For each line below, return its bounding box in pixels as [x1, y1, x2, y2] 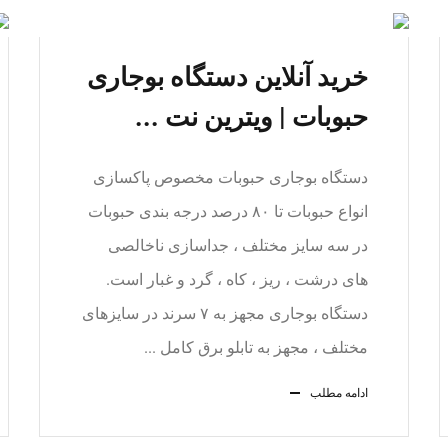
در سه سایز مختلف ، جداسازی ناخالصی [108, 236, 368, 255]
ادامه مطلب [310, 386, 368, 400]
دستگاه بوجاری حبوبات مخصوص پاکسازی [93, 168, 368, 187]
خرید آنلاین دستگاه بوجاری [87, 62, 368, 92]
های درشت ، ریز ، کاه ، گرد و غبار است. [106, 270, 368, 289]
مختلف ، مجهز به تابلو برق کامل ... [144, 338, 368, 357]
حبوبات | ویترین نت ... [135, 102, 368, 132]
